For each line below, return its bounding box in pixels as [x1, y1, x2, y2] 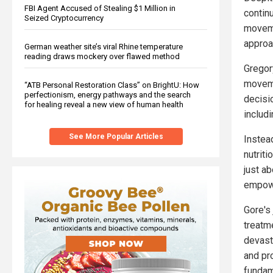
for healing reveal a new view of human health [24, 99, 183, 109]
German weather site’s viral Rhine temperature [24, 41, 183, 51]
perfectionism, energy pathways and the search [24, 90, 191, 99]
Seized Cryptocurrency [24, 13, 104, 23]
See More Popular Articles [68, 132, 163, 141]
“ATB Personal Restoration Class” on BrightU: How [24, 80, 199, 90]
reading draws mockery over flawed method [24, 51, 180, 61]
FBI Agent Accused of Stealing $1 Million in [24, 3, 175, 13]
